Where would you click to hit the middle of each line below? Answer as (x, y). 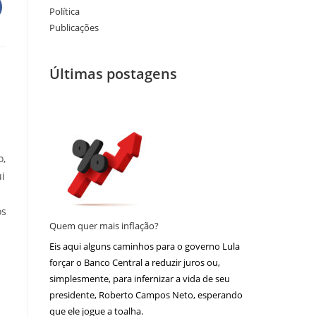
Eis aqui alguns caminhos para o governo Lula (145, 247)
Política (65, 11)
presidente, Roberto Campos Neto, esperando (146, 295)
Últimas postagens (113, 73)
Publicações (74, 27)
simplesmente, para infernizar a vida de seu (140, 279)
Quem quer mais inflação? (104, 225)
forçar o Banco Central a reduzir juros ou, (135, 263)
